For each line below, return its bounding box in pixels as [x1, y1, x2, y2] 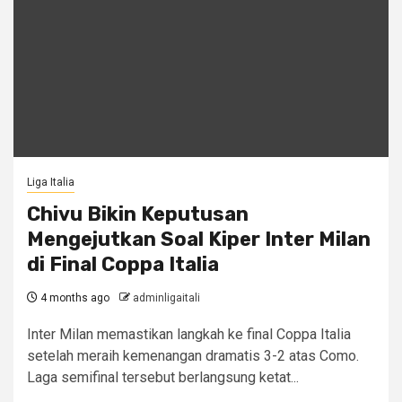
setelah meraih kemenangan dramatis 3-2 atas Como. [27, 347, 359, 364]
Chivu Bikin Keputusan [27, 202, 249, 226]
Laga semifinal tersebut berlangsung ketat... [27, 369, 299, 386]
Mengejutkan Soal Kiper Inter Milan [27, 227, 371, 251]
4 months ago [38, 292, 109, 304]
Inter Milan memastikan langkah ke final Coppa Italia [27, 326, 351, 343]
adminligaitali [133, 292, 200, 304]
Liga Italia [27, 176, 74, 188]
